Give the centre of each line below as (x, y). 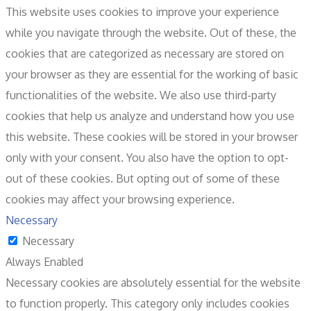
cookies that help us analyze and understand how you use (150, 116)
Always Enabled (44, 262)
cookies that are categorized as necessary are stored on (145, 54)
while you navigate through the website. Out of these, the (151, 33)
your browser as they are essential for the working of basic (152, 75)
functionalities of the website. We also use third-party (141, 95)
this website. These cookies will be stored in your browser (152, 137)
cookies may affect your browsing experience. (120, 200)
